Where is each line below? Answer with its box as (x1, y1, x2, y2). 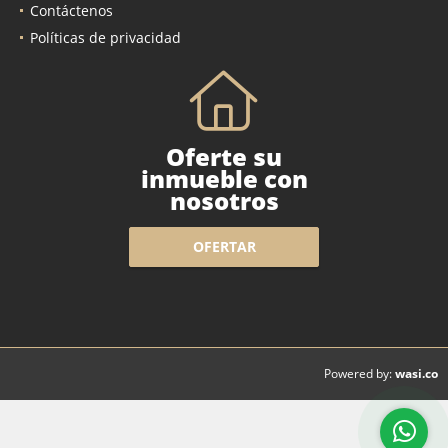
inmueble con (140, 161, 308, 195)
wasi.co (395, 364, 438, 382)
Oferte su (166, 139, 282, 173)
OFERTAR (192, 237, 256, 257)
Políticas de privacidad (30, 27, 181, 47)
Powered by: (324, 365, 392, 383)
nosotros (169, 183, 279, 217)
